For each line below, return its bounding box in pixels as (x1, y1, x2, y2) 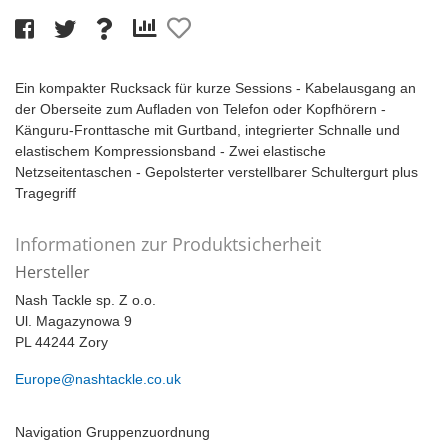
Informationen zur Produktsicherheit (15, 232, 321, 257)
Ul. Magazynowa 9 (15, 313, 132, 330)
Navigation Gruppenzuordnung (15, 424, 210, 441)
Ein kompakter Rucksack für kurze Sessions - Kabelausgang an (15, 80, 416, 97)
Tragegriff (15, 185, 76, 202)
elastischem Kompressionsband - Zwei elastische (15, 143, 326, 160)
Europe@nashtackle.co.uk (15, 371, 181, 388)
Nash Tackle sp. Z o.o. (15, 292, 156, 309)
